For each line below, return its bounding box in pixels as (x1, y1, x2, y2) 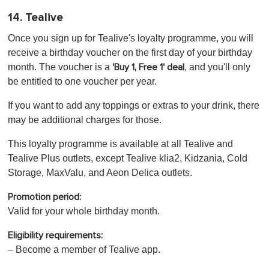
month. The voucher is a (8, 62, 112, 73)
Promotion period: (8, 192, 81, 202)
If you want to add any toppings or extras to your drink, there (8, 100, 259, 111)
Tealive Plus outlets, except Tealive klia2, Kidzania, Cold (8, 153, 247, 164)
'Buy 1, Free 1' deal (112, 62, 184, 73)
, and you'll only (184, 62, 250, 73)
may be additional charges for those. (8, 115, 162, 125)
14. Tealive (8, 11, 63, 25)
